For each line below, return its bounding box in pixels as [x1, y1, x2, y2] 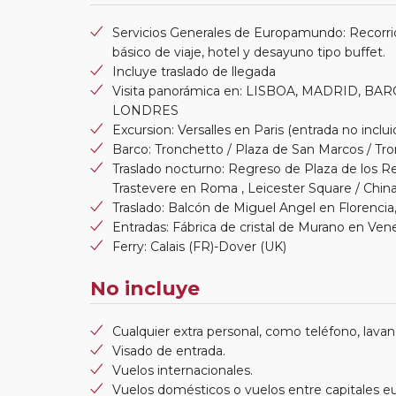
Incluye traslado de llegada [112, 63, 276, 80]
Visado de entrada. [112, 342, 225, 359]
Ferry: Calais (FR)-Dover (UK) [112, 238, 286, 255]
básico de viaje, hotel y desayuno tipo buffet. [112, 43, 385, 60]
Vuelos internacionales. [112, 362, 253, 378]
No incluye [90, 276, 200, 301]
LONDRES [112, 102, 179, 118]
